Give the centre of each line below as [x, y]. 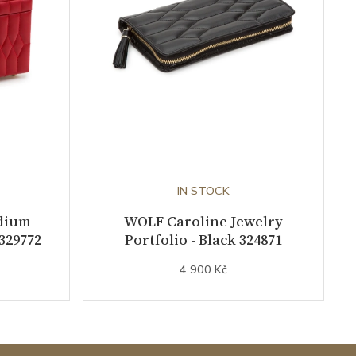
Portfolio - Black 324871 [203, 239]
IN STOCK [203, 190]
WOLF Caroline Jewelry [203, 221]
